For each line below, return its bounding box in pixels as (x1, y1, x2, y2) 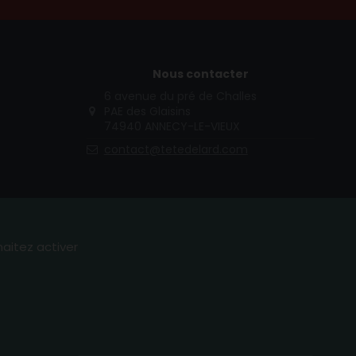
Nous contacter (152, 66, 249, 83)
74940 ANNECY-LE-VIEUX (103, 118, 240, 135)
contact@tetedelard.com (103, 141, 248, 157)
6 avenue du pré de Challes (103, 88, 257, 105)
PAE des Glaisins (103, 103, 191, 120)
